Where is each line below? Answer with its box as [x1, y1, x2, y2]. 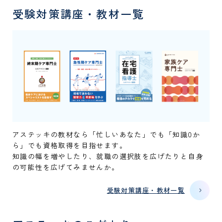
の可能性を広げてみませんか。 [12, 162, 119, 172]
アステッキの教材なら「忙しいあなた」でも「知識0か [12, 129, 200, 140]
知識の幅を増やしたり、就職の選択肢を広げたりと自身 [12, 151, 203, 162]
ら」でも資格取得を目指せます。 [12, 140, 127, 151]
